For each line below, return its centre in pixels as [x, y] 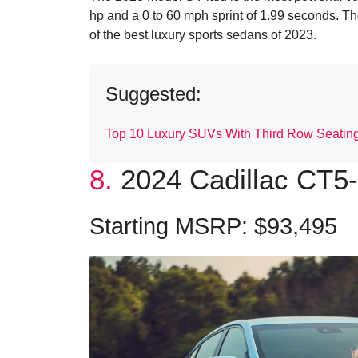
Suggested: [153, 94]
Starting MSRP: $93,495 [213, 227]
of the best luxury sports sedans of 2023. [203, 35]
